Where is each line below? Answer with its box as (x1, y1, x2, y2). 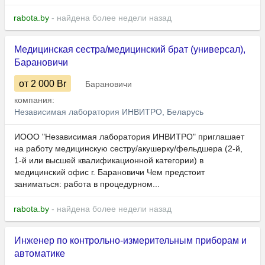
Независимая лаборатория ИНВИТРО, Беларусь (14, 107, 203, 117)
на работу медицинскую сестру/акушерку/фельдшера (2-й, (14, 144, 243, 154)
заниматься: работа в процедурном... (14, 179, 160, 189)
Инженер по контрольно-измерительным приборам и (14, 235, 247, 246)
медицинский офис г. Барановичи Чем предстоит (14, 167, 205, 177)
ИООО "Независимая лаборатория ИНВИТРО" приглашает (14, 132, 244, 142)
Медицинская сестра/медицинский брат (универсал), (14, 44, 245, 55)
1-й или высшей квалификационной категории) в (14, 156, 203, 166)
